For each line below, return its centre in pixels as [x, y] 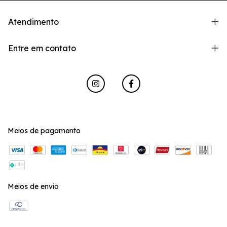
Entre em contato [42, 48]
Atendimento [33, 22]
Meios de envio [33, 186]
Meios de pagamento [44, 131]
